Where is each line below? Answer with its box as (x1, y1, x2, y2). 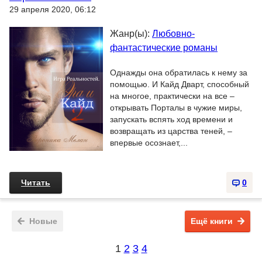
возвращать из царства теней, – (110, 126, 232, 136)
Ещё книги (191, 216, 233, 226)
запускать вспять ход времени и (110, 115, 233, 124)
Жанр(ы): (110, 29, 152, 39)
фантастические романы (110, 43, 218, 53)
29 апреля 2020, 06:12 (9, 5, 96, 14)
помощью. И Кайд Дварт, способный (110, 80, 249, 89)
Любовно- (152, 29, 195, 39)
